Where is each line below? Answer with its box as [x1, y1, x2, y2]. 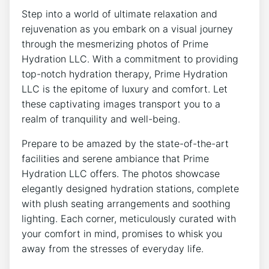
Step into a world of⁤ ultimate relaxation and [22, 8, 217, 20]
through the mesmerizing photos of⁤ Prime [22, 38, 208, 50]
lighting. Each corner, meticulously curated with [22, 213, 236, 225]
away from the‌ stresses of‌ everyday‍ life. [22, 243, 204, 255]
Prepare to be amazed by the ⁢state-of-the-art [22, 138, 229, 150]
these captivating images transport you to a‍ [22, 98, 220, 110]
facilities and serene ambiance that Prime [22, 153, 209, 165]
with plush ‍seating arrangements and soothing [22, 198, 231, 210]
